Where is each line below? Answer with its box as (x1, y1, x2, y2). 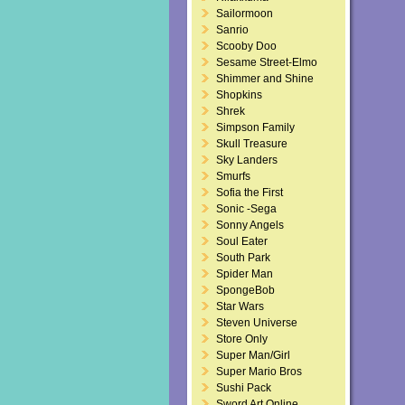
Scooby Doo (216, 40, 277, 52)
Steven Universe (216, 316, 297, 329)
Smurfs (216, 170, 250, 183)
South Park (216, 251, 270, 264)
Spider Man (216, 268, 273, 280)
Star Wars (216, 300, 264, 313)
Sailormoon (216, 7, 273, 20)
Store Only (216, 333, 268, 345)
